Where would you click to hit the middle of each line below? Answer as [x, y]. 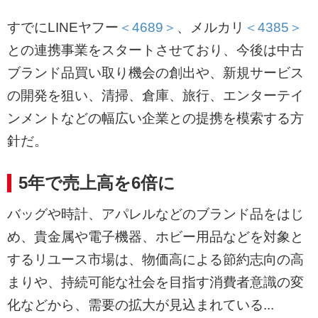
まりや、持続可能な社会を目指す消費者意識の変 [155, 283]
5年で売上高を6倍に [97, 183]
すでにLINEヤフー [63, 28]
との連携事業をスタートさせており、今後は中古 [155, 50]
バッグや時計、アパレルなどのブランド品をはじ [155, 214]
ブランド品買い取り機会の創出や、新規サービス [155, 73]
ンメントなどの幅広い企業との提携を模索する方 [155, 119]
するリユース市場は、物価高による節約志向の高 [155, 260]
